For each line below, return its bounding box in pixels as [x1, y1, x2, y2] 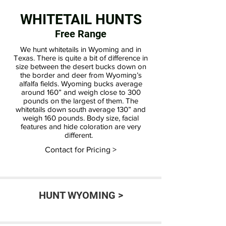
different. [65, 130, 97, 139]
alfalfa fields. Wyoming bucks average [19, 79, 142, 88]
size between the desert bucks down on [15, 62, 146, 71]
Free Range [55, 27, 106, 40]
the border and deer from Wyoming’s [20, 70, 142, 79]
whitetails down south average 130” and [16, 104, 146, 114]
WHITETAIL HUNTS [20, 11, 142, 28]
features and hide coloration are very [21, 122, 141, 131]
